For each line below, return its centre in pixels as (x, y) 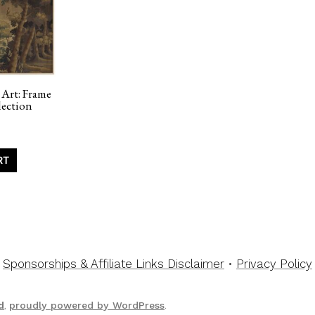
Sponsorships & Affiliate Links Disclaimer (114, 264)
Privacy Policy (274, 264)
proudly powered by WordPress (87, 306)
